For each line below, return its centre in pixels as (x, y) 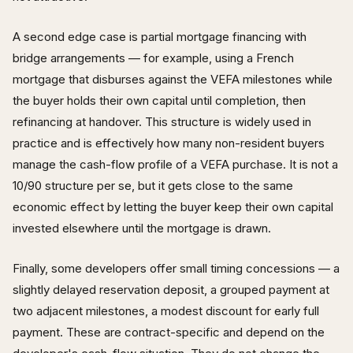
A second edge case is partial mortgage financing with (160, 36)
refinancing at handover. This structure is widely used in (162, 121)
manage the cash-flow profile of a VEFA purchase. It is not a (175, 164)
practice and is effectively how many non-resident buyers (169, 143)
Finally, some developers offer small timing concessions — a (176, 268)
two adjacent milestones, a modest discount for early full (166, 310)
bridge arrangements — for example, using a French (153, 58)
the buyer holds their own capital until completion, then (159, 100)
